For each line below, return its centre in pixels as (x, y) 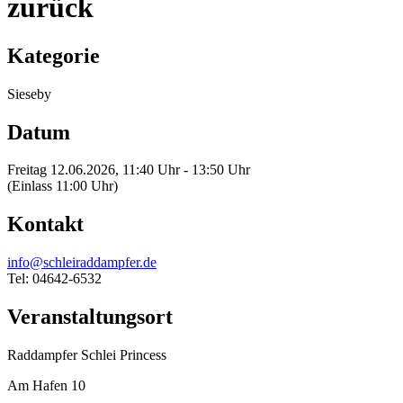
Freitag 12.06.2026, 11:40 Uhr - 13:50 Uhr (129, 170)
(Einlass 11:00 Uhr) (63, 186)
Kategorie (54, 55)
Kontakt (45, 224)
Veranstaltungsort (90, 317)
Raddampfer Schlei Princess (87, 355)
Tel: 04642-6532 (54, 279)
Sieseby (29, 94)
